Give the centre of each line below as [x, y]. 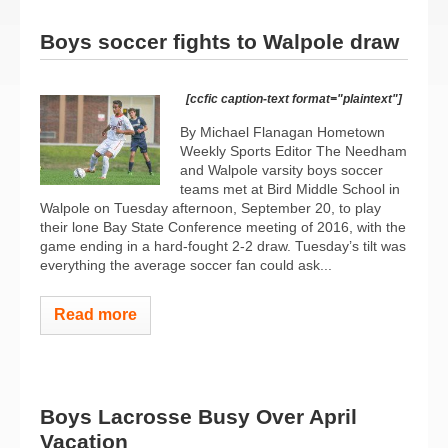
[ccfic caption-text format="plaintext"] [294, 98]
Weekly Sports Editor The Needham [293, 150]
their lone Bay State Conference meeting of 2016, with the [223, 226]
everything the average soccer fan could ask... [186, 264]
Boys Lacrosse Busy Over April [198, 416]
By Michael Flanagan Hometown [282, 131]
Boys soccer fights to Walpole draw [219, 41]
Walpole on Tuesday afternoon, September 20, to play [210, 207]
